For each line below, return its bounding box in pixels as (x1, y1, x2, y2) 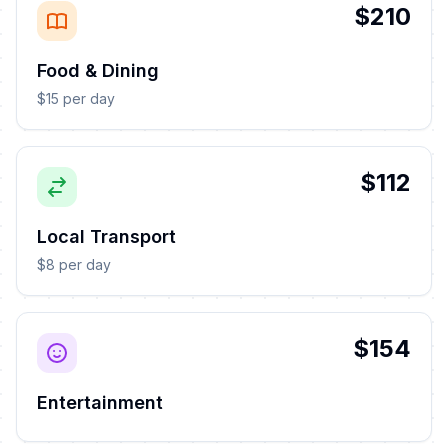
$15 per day (37, 90, 115, 107)
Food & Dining (37, 60, 159, 81)
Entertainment (37, 392, 163, 413)
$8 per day (37, 256, 111, 273)
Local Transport (37, 226, 176, 247)
